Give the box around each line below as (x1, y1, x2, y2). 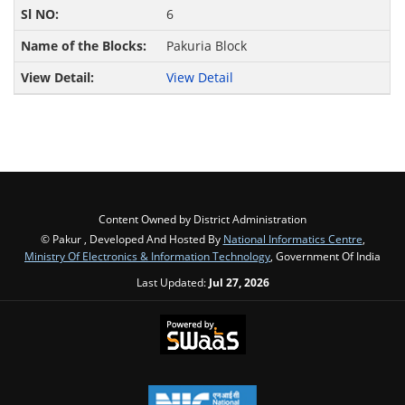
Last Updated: (136, 275, 209, 290)
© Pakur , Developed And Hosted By (40, 231, 223, 247)
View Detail (165, 69, 233, 87)
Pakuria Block (165, 37, 247, 55)
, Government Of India (270, 249, 381, 264)
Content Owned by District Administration (99, 212, 306, 227)
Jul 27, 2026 (208, 275, 269, 290)
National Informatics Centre (222, 231, 363, 247)
